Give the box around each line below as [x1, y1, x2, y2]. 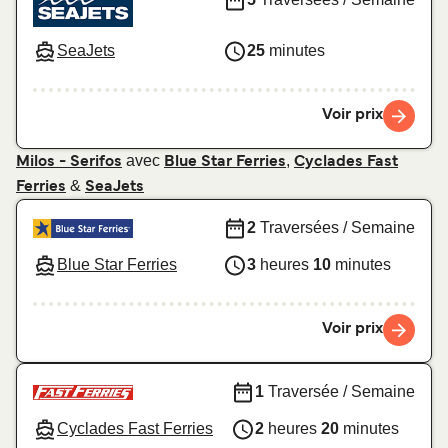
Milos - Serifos [16, 154, 122, 169]
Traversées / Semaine [256, 219, 415, 237]
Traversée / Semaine [264, 383, 415, 401]
